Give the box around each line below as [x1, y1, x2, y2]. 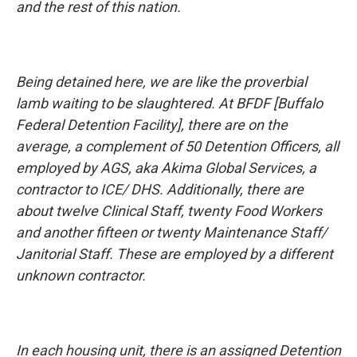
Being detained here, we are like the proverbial [16, 73, 307, 90]
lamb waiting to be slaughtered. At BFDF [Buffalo [16, 95, 323, 112]
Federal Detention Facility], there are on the [16, 116, 288, 133]
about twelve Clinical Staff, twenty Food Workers [16, 202, 322, 219]
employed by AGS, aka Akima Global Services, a [16, 159, 316, 176]
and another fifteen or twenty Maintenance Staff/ [16, 224, 327, 241]
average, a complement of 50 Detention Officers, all [16, 138, 339, 155]
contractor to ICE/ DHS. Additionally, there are [16, 181, 304, 198]
